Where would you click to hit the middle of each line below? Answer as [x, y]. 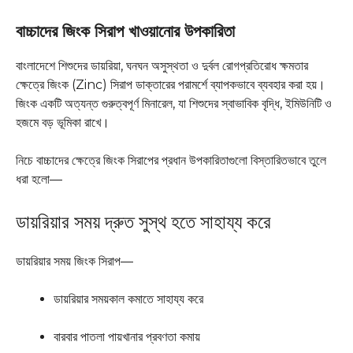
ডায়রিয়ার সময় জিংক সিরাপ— [74, 262]
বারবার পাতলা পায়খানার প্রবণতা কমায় [127, 337]
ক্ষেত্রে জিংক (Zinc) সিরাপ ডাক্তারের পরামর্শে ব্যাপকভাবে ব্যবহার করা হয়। [171, 85]
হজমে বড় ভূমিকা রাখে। [63, 123]
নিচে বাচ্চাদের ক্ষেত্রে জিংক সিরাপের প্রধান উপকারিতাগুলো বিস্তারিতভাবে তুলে [171, 161]
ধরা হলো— [39, 180]
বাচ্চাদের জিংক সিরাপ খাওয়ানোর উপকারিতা [125, 32]
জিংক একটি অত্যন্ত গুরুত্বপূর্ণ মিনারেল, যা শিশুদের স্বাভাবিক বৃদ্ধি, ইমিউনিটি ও [174, 104]
